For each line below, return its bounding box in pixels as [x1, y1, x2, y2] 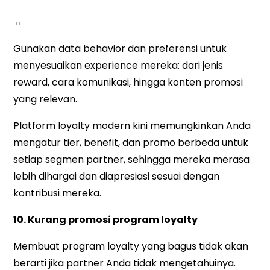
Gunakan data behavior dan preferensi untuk [13, 42, 227, 56]
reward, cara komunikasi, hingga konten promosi [13, 75, 243, 90]
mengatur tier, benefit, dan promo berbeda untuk [13, 136, 249, 150]
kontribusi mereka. [13, 186, 102, 201]
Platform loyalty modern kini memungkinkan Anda [13, 119, 251, 133]
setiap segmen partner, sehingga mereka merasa [13, 152, 250, 167]
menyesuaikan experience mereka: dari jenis [13, 58, 224, 73]
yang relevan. [13, 92, 78, 107]
